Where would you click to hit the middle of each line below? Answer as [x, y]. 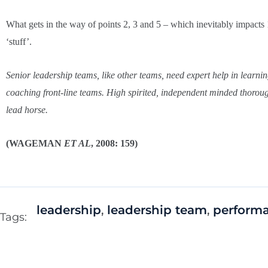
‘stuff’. [19, 41]
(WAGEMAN [35, 143]
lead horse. [27, 109]
